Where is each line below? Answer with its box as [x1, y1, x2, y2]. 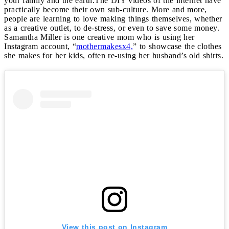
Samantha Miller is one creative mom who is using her [4, 32, 195, 41]
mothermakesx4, [76, 41, 133, 51]
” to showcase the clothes [133, 41, 222, 51]
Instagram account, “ [4, 41, 76, 51]
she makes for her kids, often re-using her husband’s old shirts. [4, 51, 223, 60]
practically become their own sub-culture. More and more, [4, 5, 207, 14]
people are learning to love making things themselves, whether [4, 14, 222, 23]
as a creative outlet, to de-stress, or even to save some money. [4, 23, 219, 32]
